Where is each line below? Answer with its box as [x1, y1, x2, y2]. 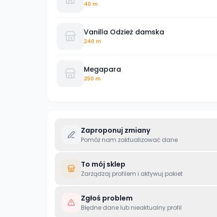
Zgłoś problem [81, 193, 133, 203]
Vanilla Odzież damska [84, 27, 164, 37]
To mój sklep [81, 159, 125, 169]
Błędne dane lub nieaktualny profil [81, 203, 182, 212]
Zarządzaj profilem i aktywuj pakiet [81, 170, 183, 178]
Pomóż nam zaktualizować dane [81, 136, 178, 144]
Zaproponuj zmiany [81, 125, 150, 135]
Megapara [84, 64, 121, 74]
